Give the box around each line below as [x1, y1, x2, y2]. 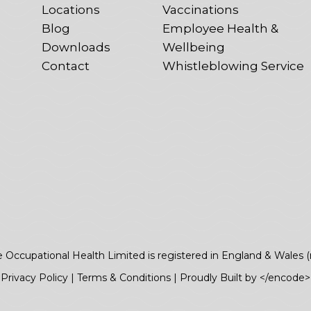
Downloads [42, 40, 110, 54]
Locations [42, 2, 100, 17]
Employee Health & [162, 21, 278, 35]
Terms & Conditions [77, 271, 171, 284]
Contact [42, 58, 90, 73]
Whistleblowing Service [162, 58, 304, 73]
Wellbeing [162, 40, 225, 54]
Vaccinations [162, 2, 239, 17]
